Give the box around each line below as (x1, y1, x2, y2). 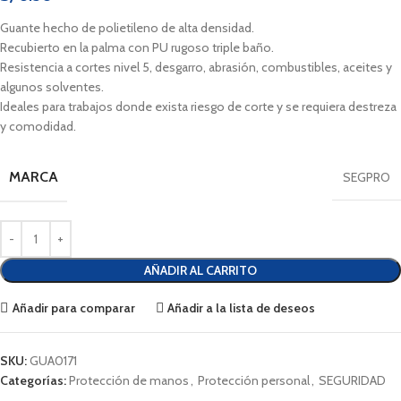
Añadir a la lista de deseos (167, 299, 316, 316)
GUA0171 (30, 353, 77, 370)
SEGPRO (343, 169, 390, 186)
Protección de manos (69, 372, 189, 389)
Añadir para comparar (12, 299, 135, 316)
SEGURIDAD (319, 372, 386, 389)
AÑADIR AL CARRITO (144, 262, 257, 279)
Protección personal (198, 372, 310, 389)
